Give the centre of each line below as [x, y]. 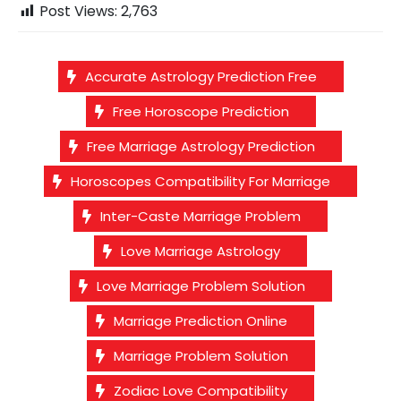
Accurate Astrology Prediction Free [200, 77]
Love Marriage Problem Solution [200, 286]
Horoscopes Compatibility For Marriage [200, 182]
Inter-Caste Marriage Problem [200, 217]
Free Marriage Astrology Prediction [200, 147]
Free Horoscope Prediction [200, 112]
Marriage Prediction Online [200, 321]
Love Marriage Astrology [200, 252]
